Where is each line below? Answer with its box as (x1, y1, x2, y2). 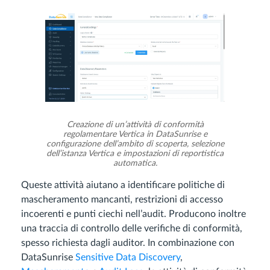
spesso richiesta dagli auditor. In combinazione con (21, 238, 234, 248)
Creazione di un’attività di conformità (66, 121, 204, 130)
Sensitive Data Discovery (75, 253, 180, 263)
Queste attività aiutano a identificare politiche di (21, 180, 225, 190)
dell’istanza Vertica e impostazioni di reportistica (46, 149, 224, 159)
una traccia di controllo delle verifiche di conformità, (21, 224, 242, 234)
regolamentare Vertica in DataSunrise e (63, 130, 207, 139)
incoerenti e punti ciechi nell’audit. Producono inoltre (21, 209, 246, 219)
